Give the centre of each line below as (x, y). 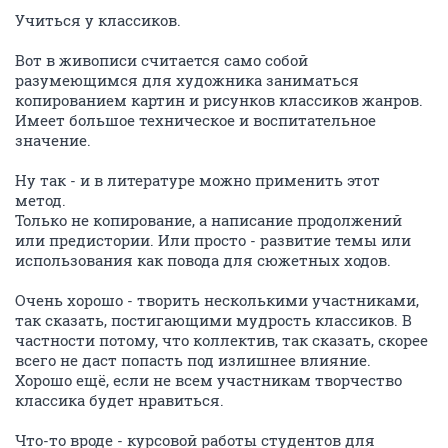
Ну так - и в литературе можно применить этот (197, 180)
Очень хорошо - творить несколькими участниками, (217, 300)
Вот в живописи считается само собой (161, 60)
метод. (40, 200)
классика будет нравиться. (119, 400)
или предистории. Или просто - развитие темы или (213, 240)
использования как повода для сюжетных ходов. (203, 260)
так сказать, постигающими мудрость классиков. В (213, 320)
